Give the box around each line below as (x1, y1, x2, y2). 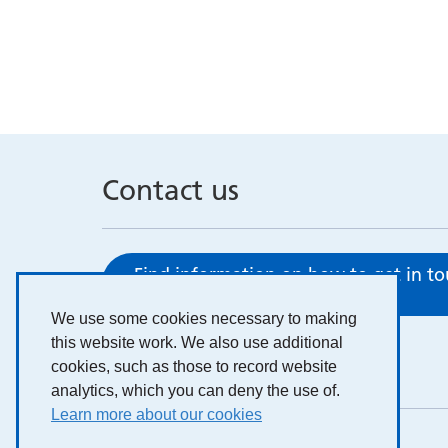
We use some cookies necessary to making (51, 310, 357, 327)
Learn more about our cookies (51, 406, 262, 423)
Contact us (102, 173, 239, 207)
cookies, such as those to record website (51, 358, 337, 375)
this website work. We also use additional (51, 334, 343, 351)
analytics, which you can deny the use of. (51, 382, 340, 399)
